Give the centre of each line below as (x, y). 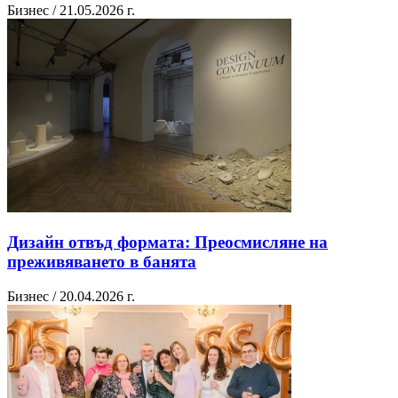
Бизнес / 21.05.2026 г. (71, 11)
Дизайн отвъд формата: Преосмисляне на (167, 243)
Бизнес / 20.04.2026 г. (71, 296)
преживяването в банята (102, 262)
